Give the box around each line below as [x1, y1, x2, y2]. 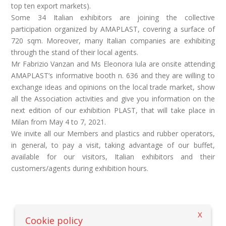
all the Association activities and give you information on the [11, 94, 215, 103]
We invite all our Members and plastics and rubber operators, [11, 129, 215, 138]
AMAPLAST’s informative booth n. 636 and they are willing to [11, 71, 215, 80]
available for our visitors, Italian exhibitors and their [11, 152, 215, 161]
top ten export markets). [11, 1, 91, 11]
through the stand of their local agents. [11, 47, 139, 57]
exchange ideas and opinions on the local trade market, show [11, 82, 215, 92]
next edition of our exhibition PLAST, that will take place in [11, 105, 215, 115]
